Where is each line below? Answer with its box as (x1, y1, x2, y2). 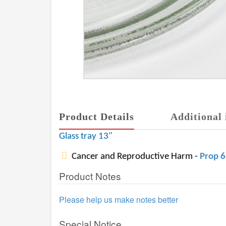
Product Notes (59, 169, 121, 183)
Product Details (59, 111, 134, 122)
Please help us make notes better (59, 194, 178, 205)
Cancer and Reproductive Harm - (70, 152, 200, 161)
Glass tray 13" (59, 132, 112, 141)
